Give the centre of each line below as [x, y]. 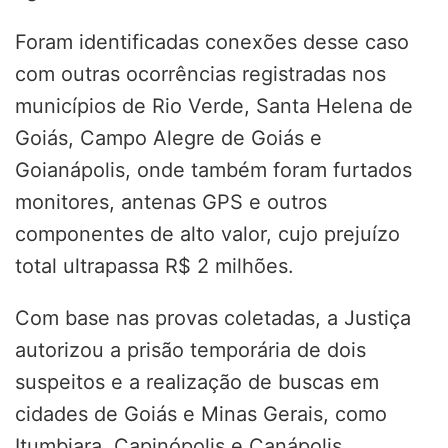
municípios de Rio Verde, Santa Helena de [214, 105]
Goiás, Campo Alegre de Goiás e [168, 137]
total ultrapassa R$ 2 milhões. [154, 265]
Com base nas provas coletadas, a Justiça [213, 317]
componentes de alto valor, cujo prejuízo [207, 233]
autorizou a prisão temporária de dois [190, 349]
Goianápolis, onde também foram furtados [213, 169]
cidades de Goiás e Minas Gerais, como [201, 413]
